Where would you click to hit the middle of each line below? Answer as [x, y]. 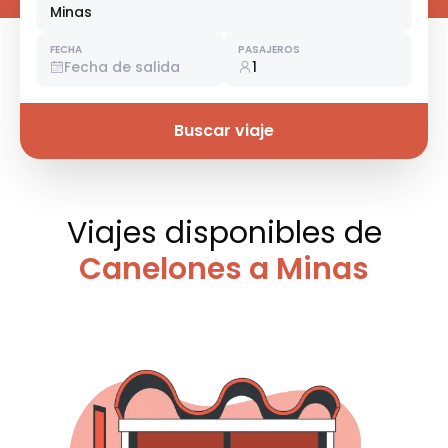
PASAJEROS [269, 50]
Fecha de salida [122, 67]
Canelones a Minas [224, 269]
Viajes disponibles [205, 233]
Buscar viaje [224, 131]
